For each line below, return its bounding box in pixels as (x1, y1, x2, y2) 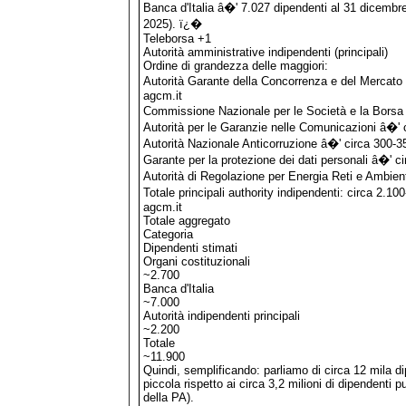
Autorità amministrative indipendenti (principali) (143, 44, 388, 59)
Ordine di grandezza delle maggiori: (143, 58, 328, 72)
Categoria (143, 227, 193, 241)
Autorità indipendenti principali (143, 308, 300, 323)
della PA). (143, 390, 194, 404)
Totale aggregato (143, 213, 230, 227)
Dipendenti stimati (143, 240, 237, 255)
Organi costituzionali (143, 254, 250, 268)
